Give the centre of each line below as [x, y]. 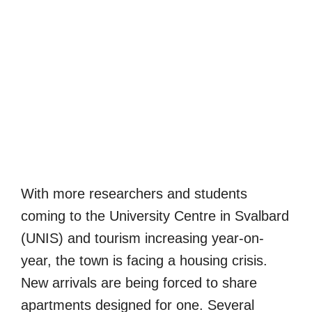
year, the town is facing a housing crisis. [144, 261]
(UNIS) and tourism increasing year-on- [142, 239]
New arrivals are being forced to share [139, 283]
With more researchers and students [134, 194]
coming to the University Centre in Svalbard [155, 216]
